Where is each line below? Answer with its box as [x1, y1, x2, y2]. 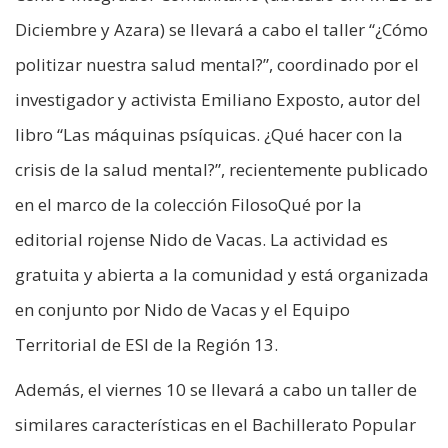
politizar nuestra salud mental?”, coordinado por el [15, 53, 419, 77]
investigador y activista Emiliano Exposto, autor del [15, 88, 421, 112]
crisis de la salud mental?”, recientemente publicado [15, 158, 428, 182]
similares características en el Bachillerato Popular [15, 413, 416, 437]
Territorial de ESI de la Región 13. [15, 333, 278, 357]
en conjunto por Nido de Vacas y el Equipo [15, 298, 350, 322]
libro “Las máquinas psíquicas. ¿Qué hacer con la [15, 123, 403, 147]
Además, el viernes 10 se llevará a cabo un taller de [15, 378, 417, 402]
